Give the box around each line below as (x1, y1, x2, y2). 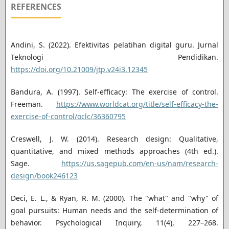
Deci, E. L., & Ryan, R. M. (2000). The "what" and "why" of (10, 193, 219, 203)
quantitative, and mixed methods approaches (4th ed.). (10, 146, 219, 156)
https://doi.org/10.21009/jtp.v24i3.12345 (10, 64, 148, 74)
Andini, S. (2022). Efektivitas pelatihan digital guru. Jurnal (10, 39, 219, 50)
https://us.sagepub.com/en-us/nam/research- (61, 158, 219, 169)
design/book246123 (10, 171, 78, 181)
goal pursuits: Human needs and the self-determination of (10, 205, 219, 216)
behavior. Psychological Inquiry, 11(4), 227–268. (10, 218, 219, 228)
